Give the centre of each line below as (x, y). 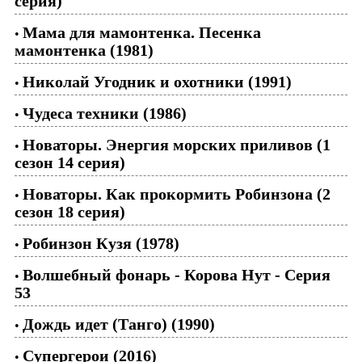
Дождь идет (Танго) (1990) (119, 324)
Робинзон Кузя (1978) (101, 243)
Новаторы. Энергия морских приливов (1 (177, 144)
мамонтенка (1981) (84, 50)
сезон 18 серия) (70, 211)
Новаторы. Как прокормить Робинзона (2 (177, 194)
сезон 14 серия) (70, 162)
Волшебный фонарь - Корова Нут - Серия (177, 274)
